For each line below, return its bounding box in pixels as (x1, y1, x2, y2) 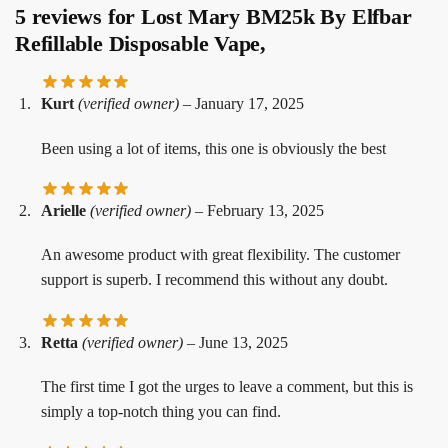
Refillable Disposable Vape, (15, 31, 267, 57)
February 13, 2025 (207, 201, 324, 219)
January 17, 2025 (195, 95, 304, 113)
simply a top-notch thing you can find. (41, 403, 281, 421)
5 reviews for (15, 4, 141, 30)
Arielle (41, 201, 90, 219)
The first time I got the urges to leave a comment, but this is (41, 378, 413, 396)
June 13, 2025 (199, 333, 288, 351)
